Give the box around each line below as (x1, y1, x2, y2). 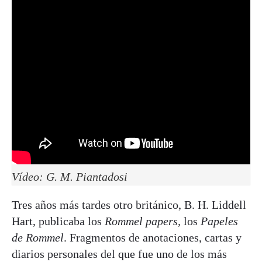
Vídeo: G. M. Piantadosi (12, 170, 127, 183)
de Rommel (12, 230, 64, 244)
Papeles (201, 214, 238, 227)
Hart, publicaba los (12, 214, 105, 227)
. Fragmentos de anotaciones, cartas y (64, 230, 242, 244)
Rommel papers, (105, 214, 181, 227)
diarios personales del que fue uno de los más (12, 247, 227, 260)
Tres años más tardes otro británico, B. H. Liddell (12, 198, 246, 211)
